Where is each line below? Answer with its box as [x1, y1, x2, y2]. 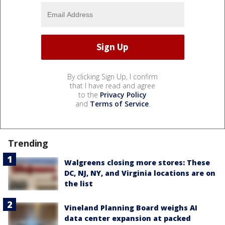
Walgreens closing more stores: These [64, 157, 210, 167]
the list [64, 178, 93, 188]
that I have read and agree [70, 80, 155, 90]
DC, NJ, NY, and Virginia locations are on [64, 168, 215, 178]
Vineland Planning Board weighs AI [64, 203, 197, 213]
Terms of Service [89, 98, 149, 108]
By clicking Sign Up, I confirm [67, 71, 158, 81]
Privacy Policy [100, 89, 147, 99]
